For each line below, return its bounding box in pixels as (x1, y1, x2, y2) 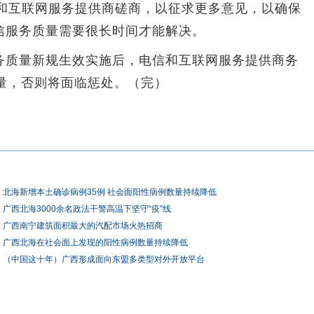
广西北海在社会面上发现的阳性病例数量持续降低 (3, 238, 188, 247)
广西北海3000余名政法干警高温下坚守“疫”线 (3, 204, 171, 214)
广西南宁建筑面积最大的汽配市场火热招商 (3, 221, 163, 231)
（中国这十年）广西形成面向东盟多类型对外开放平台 (3, 254, 205, 264)
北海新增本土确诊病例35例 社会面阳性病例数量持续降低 (3, 187, 217, 197)
